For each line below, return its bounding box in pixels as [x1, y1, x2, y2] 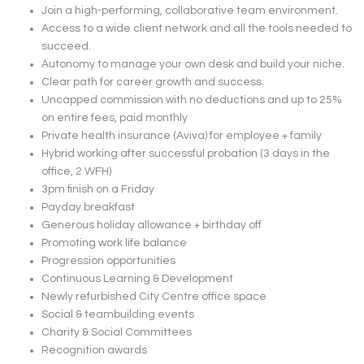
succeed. [41, 40, 92, 52]
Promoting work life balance [41, 236, 188, 249]
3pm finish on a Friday [41, 183, 155, 195]
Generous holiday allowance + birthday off [41, 219, 262, 231]
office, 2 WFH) [41, 165, 112, 177]
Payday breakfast [41, 201, 136, 213]
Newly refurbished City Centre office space [41, 290, 267, 302]
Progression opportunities [41, 254, 176, 266]
